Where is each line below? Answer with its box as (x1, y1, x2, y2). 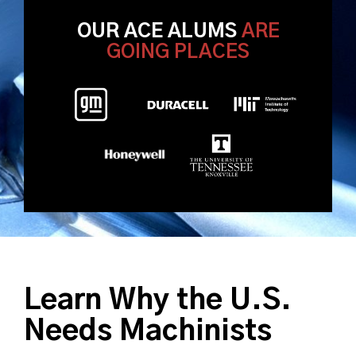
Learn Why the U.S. (24, 286, 292, 315)
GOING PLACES (106, 43, 250, 63)
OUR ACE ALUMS (76, 22, 242, 42)
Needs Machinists (24, 317, 272, 346)
